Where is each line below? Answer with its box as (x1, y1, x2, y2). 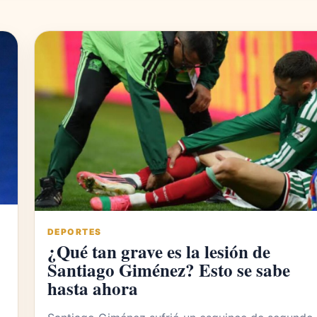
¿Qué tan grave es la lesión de (47, 238, 270, 265)
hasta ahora (47, 275, 138, 302)
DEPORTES (47, 226, 102, 238)
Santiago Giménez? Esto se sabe (47, 257, 290, 284)
